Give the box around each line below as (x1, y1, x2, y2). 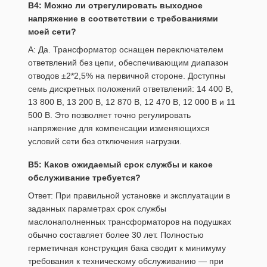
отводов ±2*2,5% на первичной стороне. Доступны (28, 70, 225, 80)
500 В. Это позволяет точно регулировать (28, 110, 191, 120)
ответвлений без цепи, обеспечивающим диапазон (28, 57, 228, 67)
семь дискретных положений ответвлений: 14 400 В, (28, 83, 233, 94)
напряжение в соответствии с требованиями (28, 13, 218, 23)
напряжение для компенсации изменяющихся (28, 123, 210, 133)
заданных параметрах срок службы (28, 204, 166, 214)
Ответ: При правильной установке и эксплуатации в (28, 191, 230, 201)
